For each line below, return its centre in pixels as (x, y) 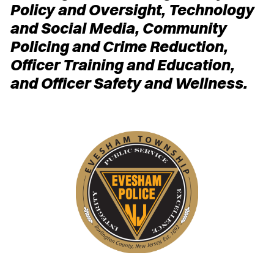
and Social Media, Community (118, 28)
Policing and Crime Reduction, (119, 46)
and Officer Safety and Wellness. (128, 83)
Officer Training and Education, (122, 64)
